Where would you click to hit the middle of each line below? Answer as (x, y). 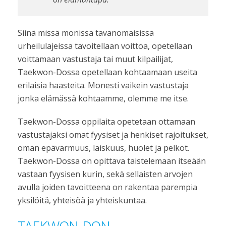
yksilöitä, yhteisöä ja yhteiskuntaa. (82, 200)
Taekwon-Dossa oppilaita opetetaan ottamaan (106, 122)
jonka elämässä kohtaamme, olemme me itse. (103, 98)
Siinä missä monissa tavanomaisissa (86, 33)
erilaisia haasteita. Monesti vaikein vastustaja (103, 85)
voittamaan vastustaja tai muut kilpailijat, (95, 59)
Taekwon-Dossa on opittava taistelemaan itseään (112, 161)
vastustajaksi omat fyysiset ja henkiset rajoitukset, (113, 135)
